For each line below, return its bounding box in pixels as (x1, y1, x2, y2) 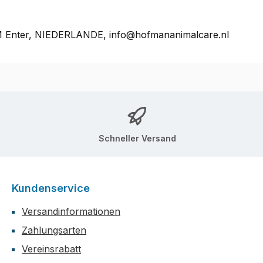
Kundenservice (12, 182, 90, 195)
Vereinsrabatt (22, 243, 81, 255)
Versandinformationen (22, 205, 120, 218)
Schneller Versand (99, 133, 176, 143)
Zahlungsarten (22, 224, 86, 237)
